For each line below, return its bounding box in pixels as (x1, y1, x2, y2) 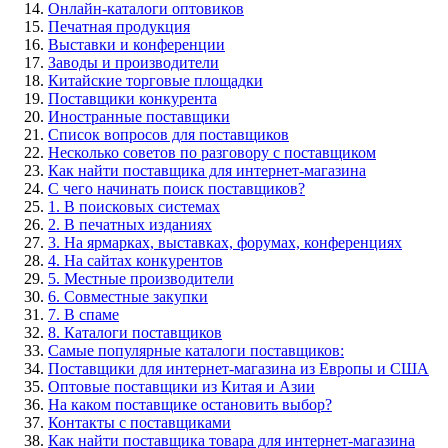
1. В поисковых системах (48, 198, 220, 216)
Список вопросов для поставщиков (48, 126, 289, 144)
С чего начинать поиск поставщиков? (48, 180, 305, 198)
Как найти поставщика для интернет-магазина (48, 162, 366, 180)
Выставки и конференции (48, 36, 225, 54)
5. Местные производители (48, 270, 234, 288)
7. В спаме (48, 306, 119, 324)
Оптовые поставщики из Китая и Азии (48, 378, 315, 396)
